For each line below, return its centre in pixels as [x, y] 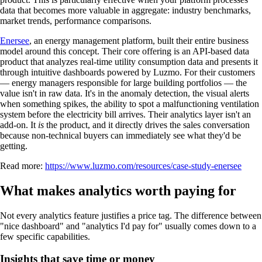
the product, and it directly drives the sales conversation [147, 125]
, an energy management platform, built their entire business [139, 40]
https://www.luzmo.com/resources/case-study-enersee [143, 166]
